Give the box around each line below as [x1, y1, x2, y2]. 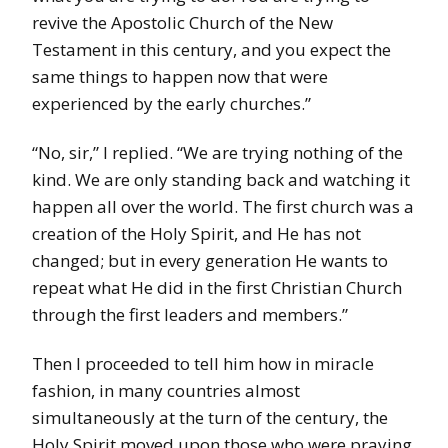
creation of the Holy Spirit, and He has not [32, 222, 361, 246]
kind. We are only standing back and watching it [32, 168, 410, 192]
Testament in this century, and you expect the [32, 38, 391, 62]
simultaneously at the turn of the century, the [32, 406, 388, 430]
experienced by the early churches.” [32, 92, 311, 116]
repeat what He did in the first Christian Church [32, 276, 402, 300]
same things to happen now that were [32, 65, 328, 89]
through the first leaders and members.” [32, 303, 348, 327]
